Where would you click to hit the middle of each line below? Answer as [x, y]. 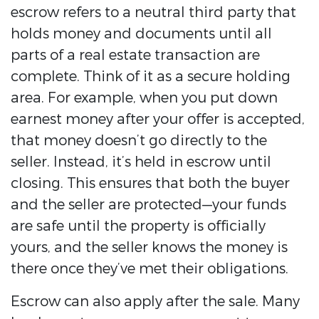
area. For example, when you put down [144, 98]
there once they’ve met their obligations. [150, 269]
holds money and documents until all [141, 34]
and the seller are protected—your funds [148, 205]
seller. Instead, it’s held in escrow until [141, 162]
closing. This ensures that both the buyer [150, 184]
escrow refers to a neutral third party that [153, 13]
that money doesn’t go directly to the [139, 141]
